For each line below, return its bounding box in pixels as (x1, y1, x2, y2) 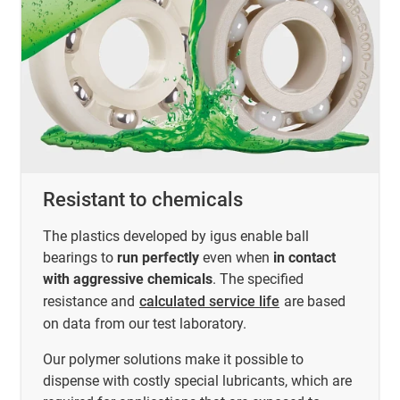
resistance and (43, 292, 138, 310)
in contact (273, 248, 336, 266)
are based (280, 292, 346, 310)
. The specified (212, 270, 304, 287)
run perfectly (117, 248, 199, 266)
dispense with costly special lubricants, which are (43, 371, 352, 389)
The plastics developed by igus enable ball (43, 227, 309, 245)
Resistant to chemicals (43, 187, 243, 211)
